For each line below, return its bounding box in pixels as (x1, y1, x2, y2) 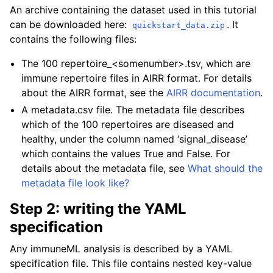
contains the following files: (10, 33, 136, 45)
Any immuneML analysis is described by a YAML (10, 243, 232, 255)
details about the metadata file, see (21, 162, 188, 174)
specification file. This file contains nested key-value (10, 257, 252, 269)
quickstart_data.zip (132, 21, 225, 30)
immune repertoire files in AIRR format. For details (21, 72, 252, 84)
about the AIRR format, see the (21, 87, 167, 99)
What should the (188, 162, 263, 174)
